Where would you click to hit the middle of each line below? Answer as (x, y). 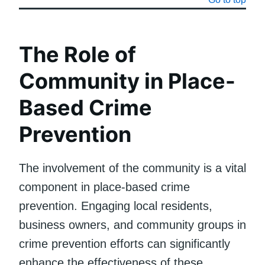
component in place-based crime (104, 187)
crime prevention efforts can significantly (125, 243)
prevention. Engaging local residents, (116, 206)
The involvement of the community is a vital (132, 168)
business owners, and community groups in (132, 224)
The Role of (77, 54)
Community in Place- (127, 81)
